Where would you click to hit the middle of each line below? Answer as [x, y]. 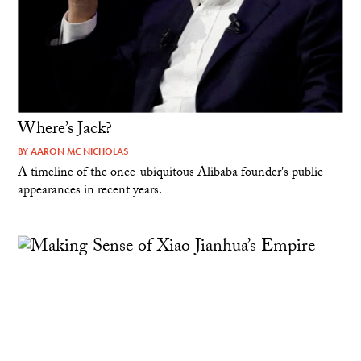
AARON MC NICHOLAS [80, 151]
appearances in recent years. [90, 192]
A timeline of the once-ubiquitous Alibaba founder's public [171, 174]
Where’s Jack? [65, 130]
